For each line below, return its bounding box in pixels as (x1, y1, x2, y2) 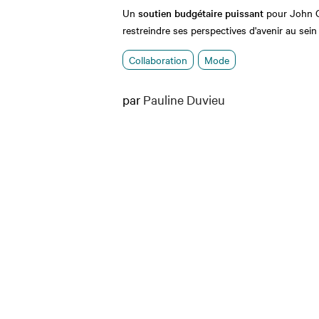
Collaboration (129, 52, 187, 67)
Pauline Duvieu (143, 90, 225, 108)
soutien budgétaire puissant (138, 5, 263, 20)
